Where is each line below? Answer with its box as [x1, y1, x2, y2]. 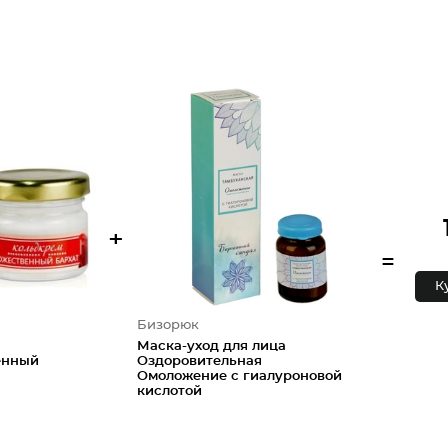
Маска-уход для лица [136, 340, 286, 353]
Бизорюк [136, 319, 199, 332]
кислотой [136, 385, 202, 398]
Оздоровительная [136, 355, 262, 368]
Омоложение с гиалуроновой [136, 370, 342, 383]
